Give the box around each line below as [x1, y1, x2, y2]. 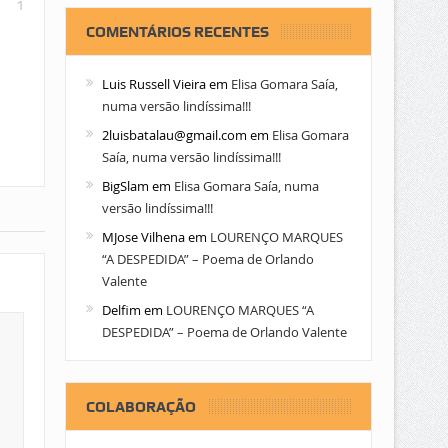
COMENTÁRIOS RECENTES [85, 23, 269, 42]
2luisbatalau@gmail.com [101, 126, 247, 145]
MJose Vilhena [101, 228, 185, 247]
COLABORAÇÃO [85, 398, 196, 417]
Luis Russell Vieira [101, 75, 206, 94]
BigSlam [101, 177, 149, 196]
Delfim [101, 301, 141, 320]
